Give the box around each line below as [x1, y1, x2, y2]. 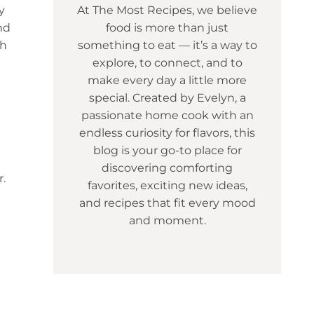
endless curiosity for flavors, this [79, 126, 255, 140]
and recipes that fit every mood [78, 196, 256, 210]
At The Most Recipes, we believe [77, 4, 257, 18]
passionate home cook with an [81, 109, 254, 123]
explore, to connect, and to [92, 56, 243, 70]
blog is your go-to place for [93, 144, 242, 158]
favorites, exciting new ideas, [87, 179, 247, 193]
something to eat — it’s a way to [77, 39, 257, 53]
